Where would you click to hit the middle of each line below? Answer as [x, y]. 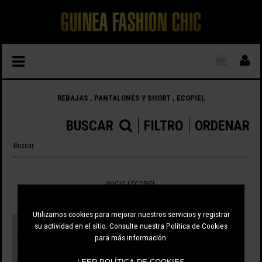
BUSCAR [90, 126]
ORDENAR [223, 126]
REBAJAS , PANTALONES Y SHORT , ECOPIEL [131, 98]
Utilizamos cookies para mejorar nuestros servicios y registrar [131, 214]
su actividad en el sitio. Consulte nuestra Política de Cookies [131, 225]
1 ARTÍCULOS [131, 201]
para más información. [131, 237]
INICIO [116, 184]
